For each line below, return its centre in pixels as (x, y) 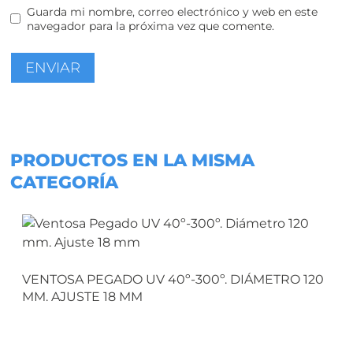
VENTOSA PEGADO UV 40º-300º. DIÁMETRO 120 (173, 279)
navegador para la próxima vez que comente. (151, 26)
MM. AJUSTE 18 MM (82, 296)
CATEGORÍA (64, 182)
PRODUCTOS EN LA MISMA (132, 160)
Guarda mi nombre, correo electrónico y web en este (173, 11)
